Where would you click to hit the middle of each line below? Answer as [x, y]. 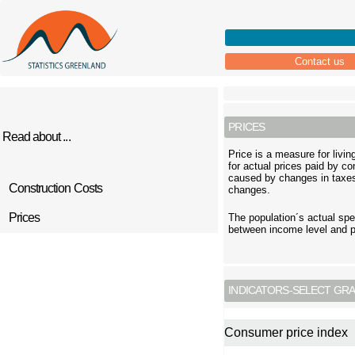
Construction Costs [55, 188]
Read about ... [36, 137]
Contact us [320, 61]
